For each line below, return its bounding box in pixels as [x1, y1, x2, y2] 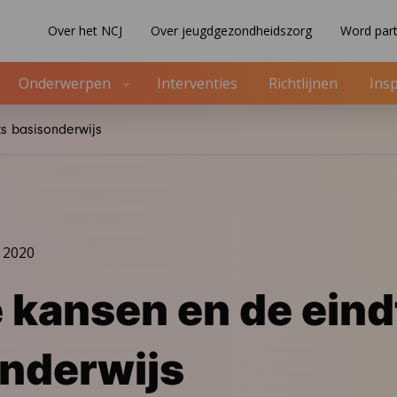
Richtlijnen [269, 74, 339, 94]
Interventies [157, 74, 238, 94]
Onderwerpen [19, 74, 112, 94]
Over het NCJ [48, 22, 122, 40]
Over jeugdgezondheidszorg [151, 22, 312, 40]
